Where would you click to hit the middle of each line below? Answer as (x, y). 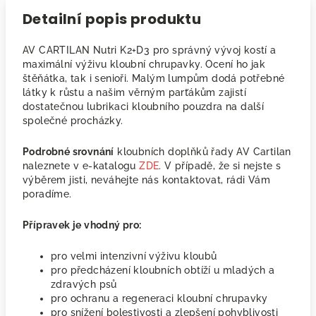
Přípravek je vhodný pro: (82, 225)
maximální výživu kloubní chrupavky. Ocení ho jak (144, 64)
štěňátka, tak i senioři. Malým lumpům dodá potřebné (154, 78)
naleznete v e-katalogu (81, 166)
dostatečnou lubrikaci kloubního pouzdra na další (144, 107)
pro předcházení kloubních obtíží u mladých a (163, 270)
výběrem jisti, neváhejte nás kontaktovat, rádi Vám (146, 180)
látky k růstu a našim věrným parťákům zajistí (134, 92)
